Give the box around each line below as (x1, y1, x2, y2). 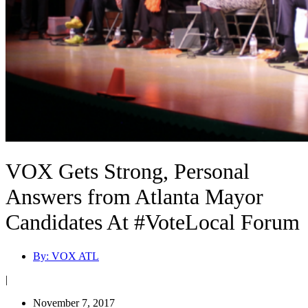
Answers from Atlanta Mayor (5, 184, 263, 210)
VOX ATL (49, 250, 99, 262)
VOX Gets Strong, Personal (5, 159, 250, 184)
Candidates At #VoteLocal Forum (5, 210, 300, 235)
